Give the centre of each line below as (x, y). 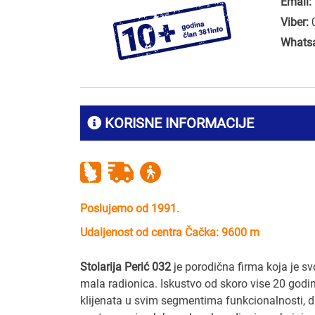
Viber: (295, 22)
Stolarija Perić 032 (126, 266)
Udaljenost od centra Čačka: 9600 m (170, 232)
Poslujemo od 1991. (130, 208)
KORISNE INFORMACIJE (178, 123)
